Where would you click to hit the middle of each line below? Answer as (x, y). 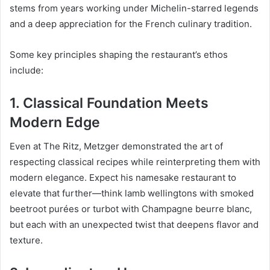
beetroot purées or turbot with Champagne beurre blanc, (131, 209)
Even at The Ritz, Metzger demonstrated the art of (116, 146)
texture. (26, 240)
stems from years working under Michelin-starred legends (134, 8)
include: (27, 70)
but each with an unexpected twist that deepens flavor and (134, 225)
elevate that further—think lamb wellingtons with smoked (132, 193)
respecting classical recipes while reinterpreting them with (135, 162)
